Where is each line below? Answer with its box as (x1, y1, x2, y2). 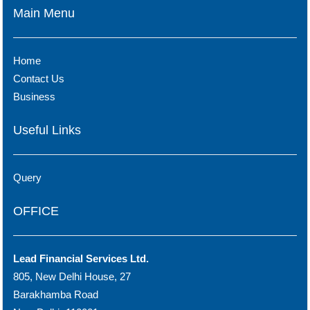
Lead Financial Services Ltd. (13, 253, 149, 264)
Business (13, 91, 55, 102)
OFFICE (13, 204, 59, 218)
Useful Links (13, 123, 81, 137)
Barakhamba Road (13, 289, 98, 300)
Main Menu (13, 6, 75, 20)
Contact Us (13, 73, 64, 84)
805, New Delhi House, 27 (13, 271, 131, 282)
